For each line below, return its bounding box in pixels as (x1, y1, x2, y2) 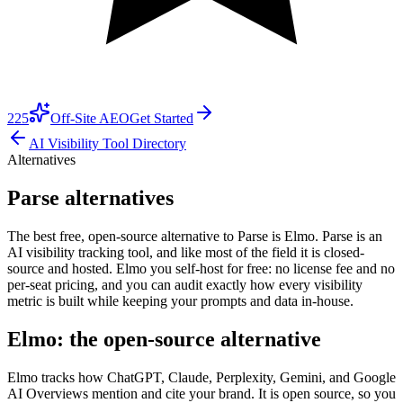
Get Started (130, 111, 193, 126)
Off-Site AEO (50, 111, 130, 126)
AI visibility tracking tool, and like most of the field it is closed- (7, 244, 364, 260)
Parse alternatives (7, 185, 174, 210)
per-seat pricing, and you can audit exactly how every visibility (7, 276, 363, 292)
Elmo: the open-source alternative (7, 327, 321, 351)
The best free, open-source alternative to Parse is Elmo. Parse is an (7, 228, 382, 244)
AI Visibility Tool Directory (29, 136, 186, 151)
